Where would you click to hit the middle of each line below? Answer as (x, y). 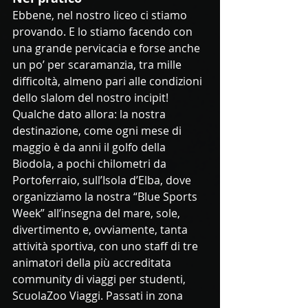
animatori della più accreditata (93, 263)
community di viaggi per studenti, (100, 279)
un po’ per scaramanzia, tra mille (98, 65)
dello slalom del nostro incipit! (92, 98)
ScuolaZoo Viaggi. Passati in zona (99, 296)
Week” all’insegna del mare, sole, (98, 213)
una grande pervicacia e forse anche (108, 48)
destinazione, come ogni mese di (98, 131)
